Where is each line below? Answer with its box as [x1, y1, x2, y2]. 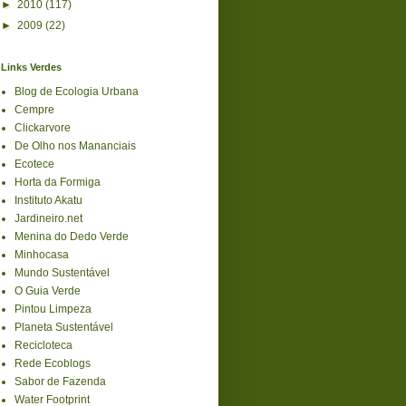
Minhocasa [14, 247, 69, 261]
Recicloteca [14, 338, 72, 352]
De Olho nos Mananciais [14, 139, 136, 152]
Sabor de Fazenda [14, 374, 106, 388]
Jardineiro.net [14, 211, 82, 225]
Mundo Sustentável [14, 266, 110, 279]
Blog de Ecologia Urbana [14, 84, 139, 98]
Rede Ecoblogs [14, 356, 91, 370]
